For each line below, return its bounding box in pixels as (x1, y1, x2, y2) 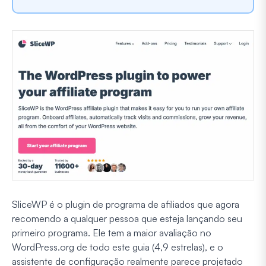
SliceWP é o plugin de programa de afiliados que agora (12, 198, 239, 211)
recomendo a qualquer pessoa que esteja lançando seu (12, 213, 242, 225)
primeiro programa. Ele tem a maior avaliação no (12, 227, 211, 239)
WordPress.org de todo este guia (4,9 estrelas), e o (12, 241, 223, 254)
